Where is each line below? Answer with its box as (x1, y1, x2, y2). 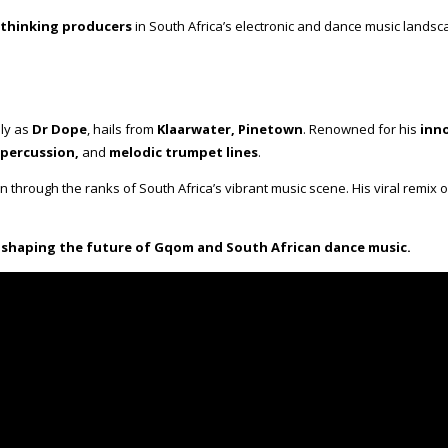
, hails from (87, 120, 157, 139)
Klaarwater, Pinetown (157, 120, 303, 139)
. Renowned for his (303, 120, 420, 139)
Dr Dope (32, 120, 87, 139)
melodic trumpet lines (109, 143, 258, 162)
